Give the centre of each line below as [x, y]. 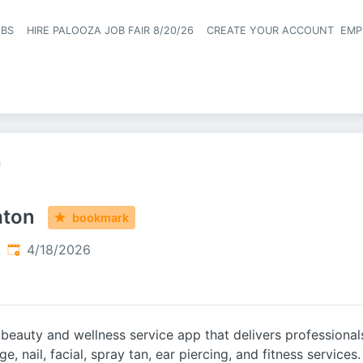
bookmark [101, 217]
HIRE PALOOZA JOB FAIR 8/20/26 [111, 30]
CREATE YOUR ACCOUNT [271, 30]
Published [36, 249]
